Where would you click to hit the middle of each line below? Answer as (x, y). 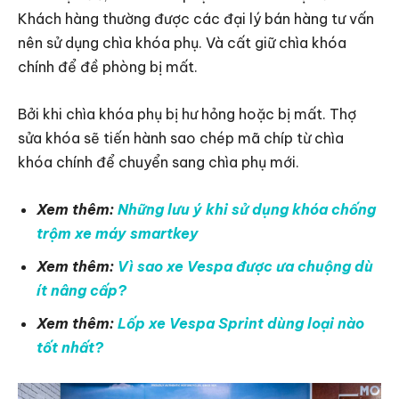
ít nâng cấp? (81, 291)
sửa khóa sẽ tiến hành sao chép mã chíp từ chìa (181, 138)
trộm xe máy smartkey (118, 234)
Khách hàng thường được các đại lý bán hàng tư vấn (196, 19)
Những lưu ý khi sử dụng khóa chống (247, 210)
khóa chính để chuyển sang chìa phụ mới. (159, 163)
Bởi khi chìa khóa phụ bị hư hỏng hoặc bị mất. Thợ (187, 114)
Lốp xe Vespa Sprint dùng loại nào (241, 324)
